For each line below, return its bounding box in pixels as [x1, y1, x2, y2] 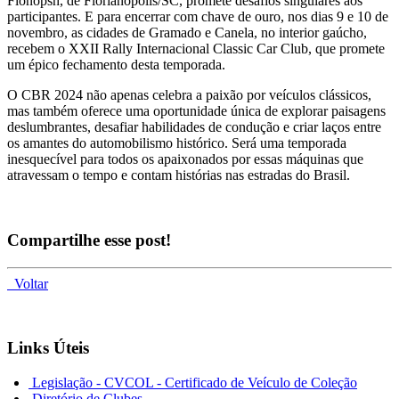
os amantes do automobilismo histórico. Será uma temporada [7, 135, 346, 151]
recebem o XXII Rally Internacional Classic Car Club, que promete [7, 41, 385, 57]
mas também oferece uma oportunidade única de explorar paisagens [7, 103, 386, 119]
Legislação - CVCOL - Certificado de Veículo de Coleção [28, 375, 357, 391]
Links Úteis [7, 338, 89, 358]
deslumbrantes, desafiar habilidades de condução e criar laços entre [7, 119, 381, 135]
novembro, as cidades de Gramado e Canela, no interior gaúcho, [7, 25, 367, 41]
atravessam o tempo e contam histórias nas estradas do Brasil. [7, 167, 350, 183]
